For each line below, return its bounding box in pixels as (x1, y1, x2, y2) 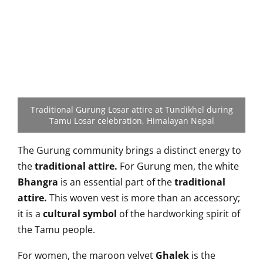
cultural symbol (43, 207, 117, 220)
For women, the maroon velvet (18, 249, 156, 262)
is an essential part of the (58, 176, 172, 188)
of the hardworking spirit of (117, 207, 240, 220)
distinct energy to (164, 144, 241, 157)
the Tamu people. (18, 223, 95, 236)
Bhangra (18, 176, 58, 188)
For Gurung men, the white (117, 160, 239, 173)
